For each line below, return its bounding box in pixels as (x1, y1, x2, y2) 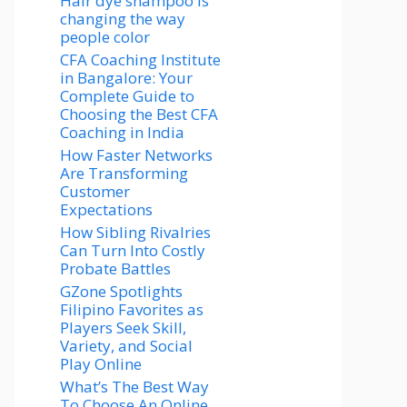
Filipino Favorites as (60, 299, 203, 320)
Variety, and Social (60, 335, 193, 356)
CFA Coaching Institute (60, 49, 221, 70)
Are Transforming (60, 163, 188, 184)
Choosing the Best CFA (60, 104, 218, 124)
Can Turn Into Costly (60, 240, 205, 261)
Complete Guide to (60, 85, 194, 106)
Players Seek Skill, (60, 317, 186, 338)
